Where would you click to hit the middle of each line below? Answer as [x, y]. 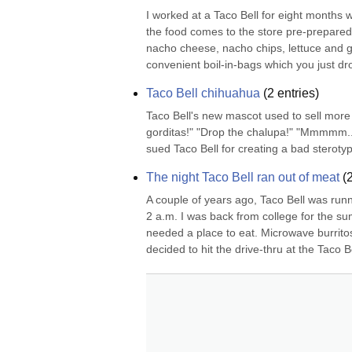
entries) [297, 93]
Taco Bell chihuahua [203, 93]
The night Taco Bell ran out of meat [243, 177]
